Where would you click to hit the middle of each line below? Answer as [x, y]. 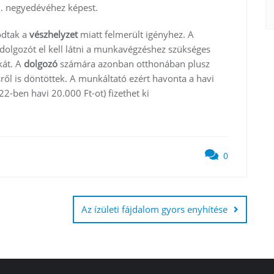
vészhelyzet [55, 34]
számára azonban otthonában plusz [135, 63]
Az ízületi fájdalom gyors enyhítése [154, 209]
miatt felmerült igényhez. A [137, 34]
